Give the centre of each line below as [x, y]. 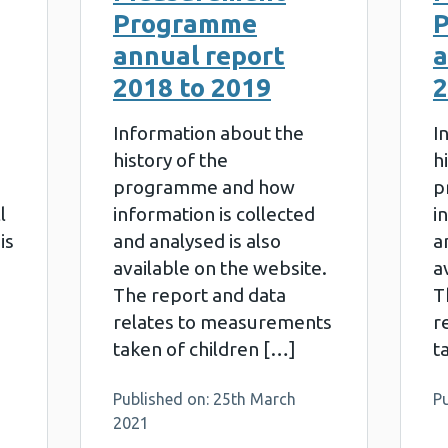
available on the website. [219, 268]
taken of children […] [204, 349]
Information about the [208, 133]
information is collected [213, 214]
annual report [198, 55]
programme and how [203, 187]
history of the [170, 160]
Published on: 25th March [204, 399]
